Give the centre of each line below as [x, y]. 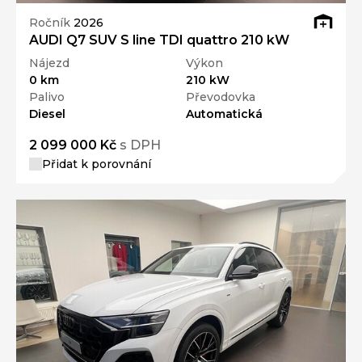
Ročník [51, 22]
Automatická [224, 114]
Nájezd [49, 63]
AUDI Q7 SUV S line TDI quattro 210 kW [159, 40]
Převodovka [221, 97]
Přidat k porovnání [97, 164]
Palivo [47, 97]
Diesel [47, 114]
